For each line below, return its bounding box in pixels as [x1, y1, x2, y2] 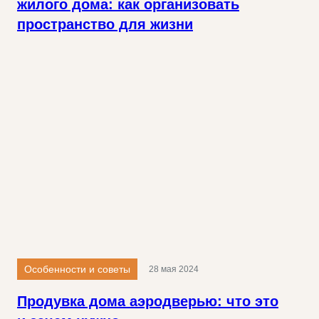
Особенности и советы [24, 263, 130, 276]
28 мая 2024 [149, 264, 199, 275]
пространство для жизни [17, 16, 193, 32]
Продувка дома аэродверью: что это [17, 293, 278, 310]
